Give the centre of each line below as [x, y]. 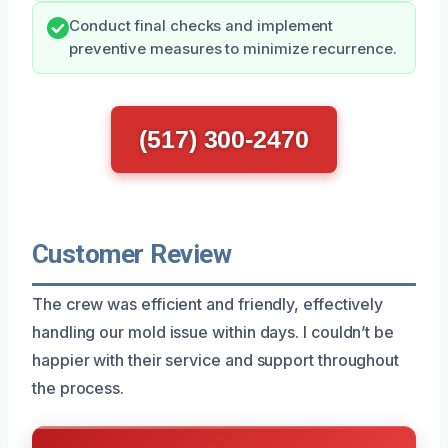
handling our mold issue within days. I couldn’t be [213, 331]
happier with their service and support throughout [216, 359]
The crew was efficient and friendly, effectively [208, 303]
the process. [78, 387]
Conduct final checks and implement [201, 25]
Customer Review [132, 253]
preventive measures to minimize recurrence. [233, 48]
